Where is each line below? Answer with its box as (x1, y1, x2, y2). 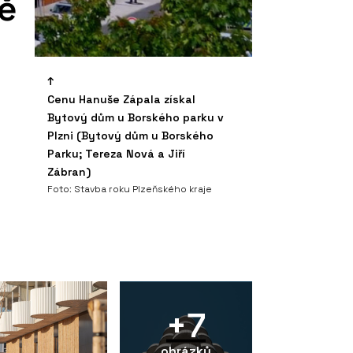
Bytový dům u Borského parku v (47, 110, 224, 124)
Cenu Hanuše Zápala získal (47, 91, 195, 106)
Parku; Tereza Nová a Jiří (47, 146, 185, 161)
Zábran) (47, 164, 91, 179)
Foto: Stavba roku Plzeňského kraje (47, 182, 212, 195)
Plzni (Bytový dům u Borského (47, 128, 214, 143)
